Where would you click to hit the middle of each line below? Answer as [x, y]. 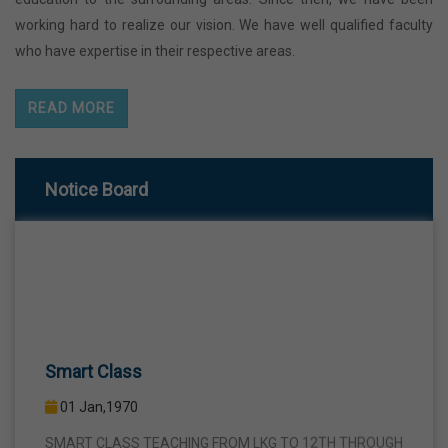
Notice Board [96, 190]
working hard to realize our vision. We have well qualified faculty [224, 25]
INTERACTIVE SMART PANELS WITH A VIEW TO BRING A [224, 434]
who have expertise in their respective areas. [155, 51]
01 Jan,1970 [97, 372]
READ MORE [71, 108]
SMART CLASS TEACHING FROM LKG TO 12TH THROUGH [224, 408]
